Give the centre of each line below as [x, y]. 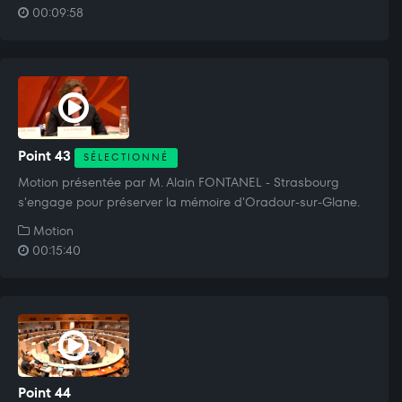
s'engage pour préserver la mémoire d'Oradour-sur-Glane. [189, 201]
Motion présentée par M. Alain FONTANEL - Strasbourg [179, 182]
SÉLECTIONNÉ [126, 157]
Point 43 [46, 155]
